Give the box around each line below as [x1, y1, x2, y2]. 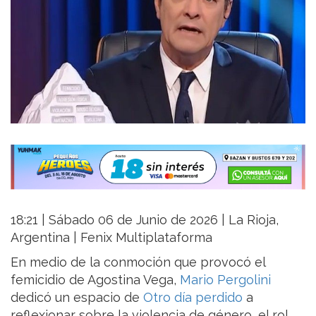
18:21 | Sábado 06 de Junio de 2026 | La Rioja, [11, 212, 279, 227]
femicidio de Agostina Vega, [11, 272, 180, 287]
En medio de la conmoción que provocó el [11, 254, 265, 269]
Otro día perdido [143, 289, 243, 305]
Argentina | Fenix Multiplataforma [11, 229, 212, 245]
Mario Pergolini [180, 272, 271, 287]
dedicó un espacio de [11, 289, 143, 305]
